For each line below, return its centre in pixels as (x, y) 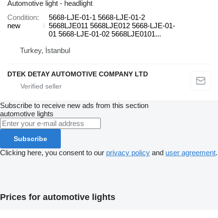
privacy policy (128, 153)
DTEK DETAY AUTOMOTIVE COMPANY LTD (78, 74)
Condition (22, 18)
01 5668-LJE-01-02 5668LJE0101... (105, 34)
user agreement (191, 153)
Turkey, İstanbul (45, 51)
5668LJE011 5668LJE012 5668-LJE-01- (112, 26)
